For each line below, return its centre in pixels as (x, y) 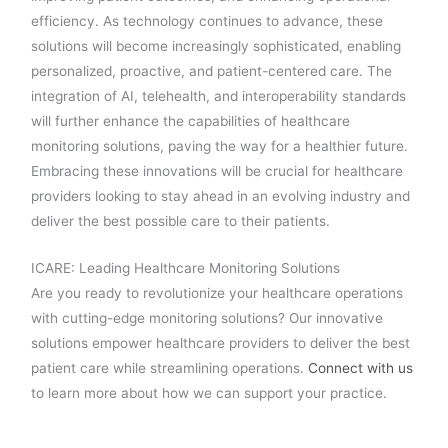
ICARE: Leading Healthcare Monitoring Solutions (186, 267)
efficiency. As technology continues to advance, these (207, 20)
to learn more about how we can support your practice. (209, 392)
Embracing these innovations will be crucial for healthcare (217, 170)
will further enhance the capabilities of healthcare (191, 120)
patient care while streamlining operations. (170, 367)
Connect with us (361, 367)
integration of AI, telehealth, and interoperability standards (219, 95)
